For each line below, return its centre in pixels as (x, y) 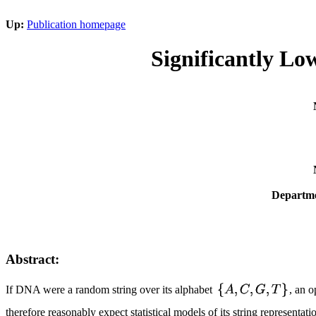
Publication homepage (76, 24)
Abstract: (32, 259)
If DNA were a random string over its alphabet (110, 289)
